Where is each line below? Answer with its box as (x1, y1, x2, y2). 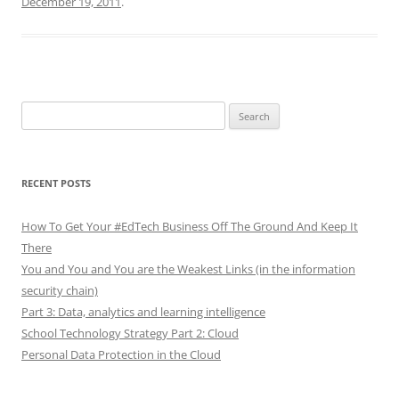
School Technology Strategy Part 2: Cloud (21, 325, 239, 342)
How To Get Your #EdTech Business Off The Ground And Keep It (21, 218, 358, 235)
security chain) (21, 282, 98, 299)
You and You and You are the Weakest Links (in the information (21, 261, 355, 278)
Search (20, 103, 56, 120)
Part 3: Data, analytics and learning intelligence (21, 304, 265, 321)
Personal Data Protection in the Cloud (21, 346, 221, 363)
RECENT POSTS (21, 176, 91, 191)
